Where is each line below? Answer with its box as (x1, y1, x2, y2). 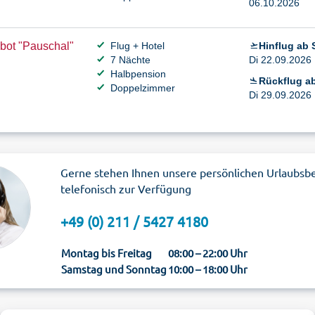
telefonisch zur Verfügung (60, 181, 191, 195)
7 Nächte (110, 54, 150, 65)
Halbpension (110, 68, 166, 79)
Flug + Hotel (110, 40, 165, 51)
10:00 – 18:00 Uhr (168, 262, 247, 276)
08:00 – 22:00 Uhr (168, 246, 247, 259)
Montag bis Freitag (61, 246, 152, 259)
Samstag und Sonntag (61, 262, 167, 276)
